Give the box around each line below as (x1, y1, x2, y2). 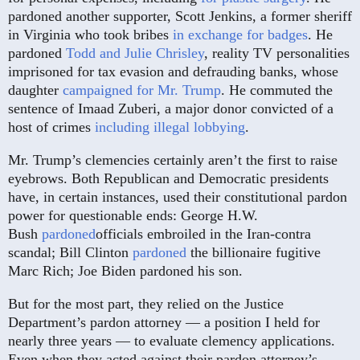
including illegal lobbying (95, 119, 245, 136)
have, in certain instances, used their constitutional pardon (8, 189, 347, 206)
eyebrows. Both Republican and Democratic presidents (8, 170, 329, 187)
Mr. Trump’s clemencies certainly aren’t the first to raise (8, 152, 337, 169)
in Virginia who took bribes (8, 27, 173, 43)
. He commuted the (221, 82, 333, 99)
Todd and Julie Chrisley (66, 45, 204, 62)
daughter (8, 82, 63, 99)
